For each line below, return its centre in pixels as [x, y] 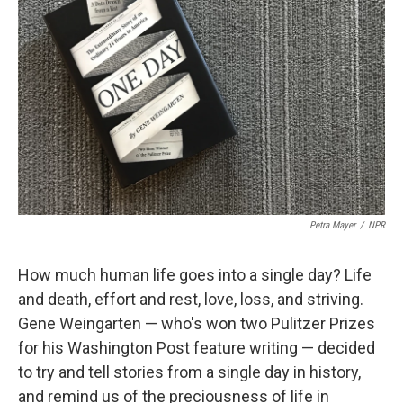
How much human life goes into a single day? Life [195, 275]
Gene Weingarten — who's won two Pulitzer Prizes [197, 323]
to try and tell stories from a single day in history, [189, 372]
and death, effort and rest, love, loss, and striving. [191, 299]
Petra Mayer [332, 225]
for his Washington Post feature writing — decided [197, 348]
